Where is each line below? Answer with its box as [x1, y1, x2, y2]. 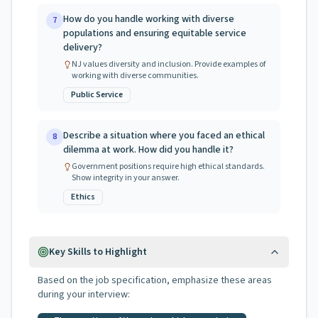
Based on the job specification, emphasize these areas [38, 273, 272, 287]
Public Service [71, 89, 123, 101]
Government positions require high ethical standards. [72, 160, 265, 172]
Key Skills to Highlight [49, 245, 147, 259]
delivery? [63, 40, 102, 55]
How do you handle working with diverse [63, 12, 234, 26]
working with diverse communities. [72, 70, 199, 82]
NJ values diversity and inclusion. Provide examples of [72, 58, 265, 70]
